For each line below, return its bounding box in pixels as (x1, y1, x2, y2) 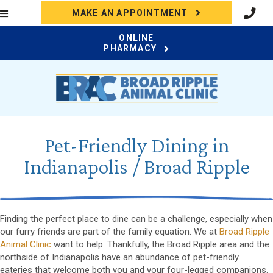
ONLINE (119, 33, 154, 43)
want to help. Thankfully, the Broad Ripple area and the (51, 238, 269, 250)
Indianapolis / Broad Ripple (23, 155, 250, 179)
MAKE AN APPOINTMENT (71, 8, 188, 18)
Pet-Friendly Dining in (44, 133, 229, 158)
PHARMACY (103, 43, 157, 54)
